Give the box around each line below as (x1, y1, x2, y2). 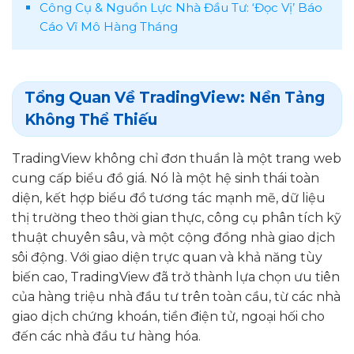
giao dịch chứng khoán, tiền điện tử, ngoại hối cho (12, 308, 325, 324)
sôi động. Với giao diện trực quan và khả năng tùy (12, 249, 322, 265)
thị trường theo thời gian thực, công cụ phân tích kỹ (12, 209, 341, 225)
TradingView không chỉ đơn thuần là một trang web (12, 150, 341, 166)
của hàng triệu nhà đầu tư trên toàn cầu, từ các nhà (12, 288, 341, 304)
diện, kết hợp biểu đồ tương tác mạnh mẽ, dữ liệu (12, 190, 326, 205)
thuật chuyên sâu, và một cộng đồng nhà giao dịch (12, 229, 335, 245)
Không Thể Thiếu (24, 110, 157, 129)
